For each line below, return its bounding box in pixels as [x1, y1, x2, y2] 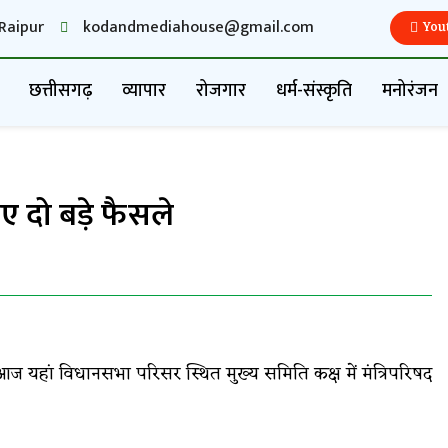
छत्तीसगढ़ [29, 75, 93, 106]
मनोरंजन [382, 75, 439, 106]
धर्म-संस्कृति [276, 75, 353, 106]
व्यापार [122, 75, 167, 106]
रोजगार [196, 75, 247, 106]
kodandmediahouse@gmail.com [82, 13, 314, 41]
